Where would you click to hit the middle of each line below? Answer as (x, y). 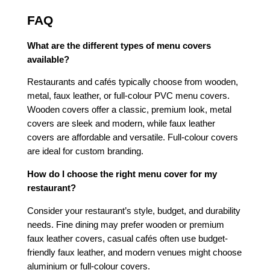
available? (48, 59)
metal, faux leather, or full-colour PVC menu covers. (128, 96)
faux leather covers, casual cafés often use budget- (127, 239)
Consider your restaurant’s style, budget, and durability (134, 211)
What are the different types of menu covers (119, 45)
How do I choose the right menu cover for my (122, 174)
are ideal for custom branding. (85, 151)
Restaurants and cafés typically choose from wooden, (133, 82)
